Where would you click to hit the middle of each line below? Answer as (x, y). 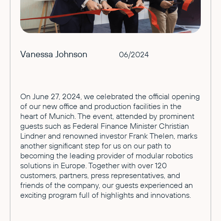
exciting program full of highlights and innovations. (106, 195)
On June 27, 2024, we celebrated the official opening (110, 96)
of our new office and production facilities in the (101, 106)
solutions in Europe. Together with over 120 (93, 165)
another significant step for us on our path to (96, 145)
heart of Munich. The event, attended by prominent (107, 116)
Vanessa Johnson (54, 54)
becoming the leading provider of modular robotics (107, 155)
